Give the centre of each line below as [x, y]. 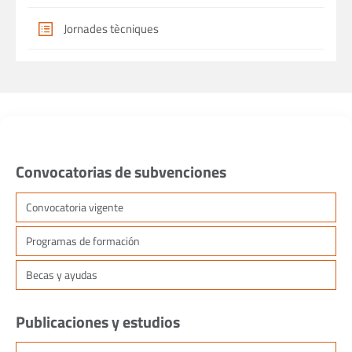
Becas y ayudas [62, 274]
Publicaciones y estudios [98, 321]
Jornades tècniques [111, 29]
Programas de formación [83, 240]
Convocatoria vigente [75, 207]
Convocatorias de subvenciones [121, 172]
